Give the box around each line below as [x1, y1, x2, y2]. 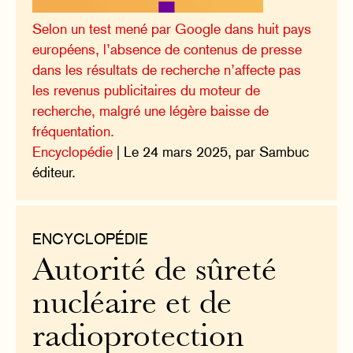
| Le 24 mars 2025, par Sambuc [113, 143, 310, 161]
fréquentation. [32, 123, 115, 140]
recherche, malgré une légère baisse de [32, 102, 269, 120]
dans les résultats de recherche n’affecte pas [32, 61, 302, 79]
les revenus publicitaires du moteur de [32, 82, 261, 99]
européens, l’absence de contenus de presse [32, 41, 303, 58]
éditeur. [32, 164, 76, 181]
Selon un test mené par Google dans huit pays [32, 20, 312, 38]
